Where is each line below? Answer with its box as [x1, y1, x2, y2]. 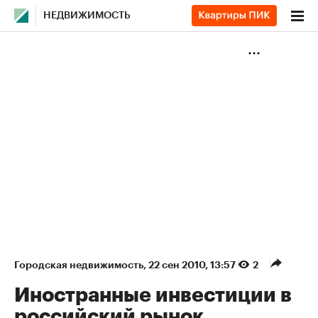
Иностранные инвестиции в [14, 285, 292, 305]
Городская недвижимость [14, 260, 143, 270]
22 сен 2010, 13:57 [148, 260, 238, 270]
